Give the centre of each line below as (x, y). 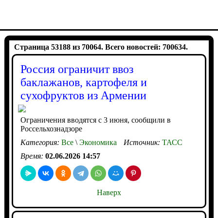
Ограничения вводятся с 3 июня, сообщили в (95, 120)
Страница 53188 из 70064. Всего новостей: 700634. (101, 47)
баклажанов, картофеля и (83, 82)
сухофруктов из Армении (83, 95)
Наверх (109, 192)
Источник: (143, 142)
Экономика (97, 142)
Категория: (41, 142)
